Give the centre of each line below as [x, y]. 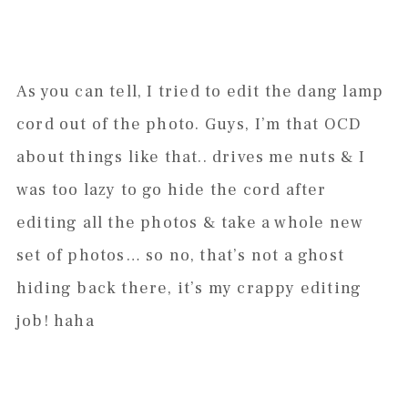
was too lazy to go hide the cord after [171, 190]
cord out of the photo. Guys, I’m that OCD [189, 125]
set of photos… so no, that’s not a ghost [180, 256]
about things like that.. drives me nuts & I [191, 158]
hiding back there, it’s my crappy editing [189, 289]
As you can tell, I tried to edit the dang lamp [200, 92]
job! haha [55, 321]
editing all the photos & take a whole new [190, 223]
